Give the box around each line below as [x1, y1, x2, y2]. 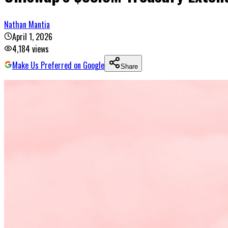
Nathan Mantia [4, 18, 50, 31]
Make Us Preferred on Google [12, 59, 104, 71]
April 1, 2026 [12, 30, 52, 43]
